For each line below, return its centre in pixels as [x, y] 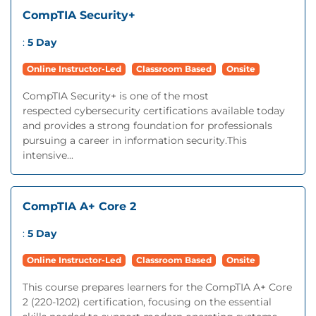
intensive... [48, 155]
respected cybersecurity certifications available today [154, 111]
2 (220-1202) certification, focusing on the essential [147, 302]
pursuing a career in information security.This [135, 140]
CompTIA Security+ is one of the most [116, 96]
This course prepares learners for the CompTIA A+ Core [157, 287]
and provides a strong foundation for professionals [147, 126]
